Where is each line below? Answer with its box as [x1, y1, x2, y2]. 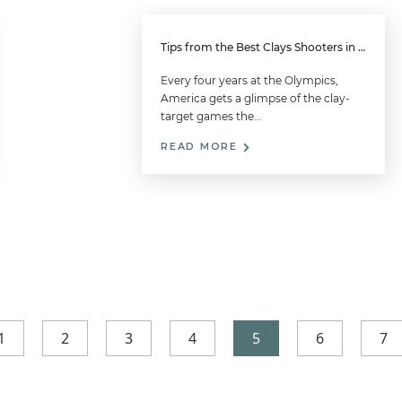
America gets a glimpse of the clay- [161, 92, 351, 106]
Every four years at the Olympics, [161, 74, 339, 88]
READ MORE [161, 141, 242, 153]
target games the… [161, 109, 262, 124]
